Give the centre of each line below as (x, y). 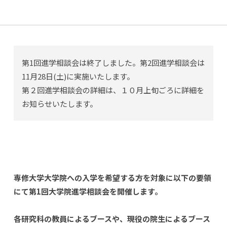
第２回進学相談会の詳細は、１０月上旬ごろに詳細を (113, 90)
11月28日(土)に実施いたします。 (78, 76)
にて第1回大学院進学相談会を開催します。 (88, 191)
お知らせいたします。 (59, 104)
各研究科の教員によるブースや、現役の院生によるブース (112, 219)
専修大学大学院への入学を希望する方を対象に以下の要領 (112, 178)
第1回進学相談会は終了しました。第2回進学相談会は (113, 63)
